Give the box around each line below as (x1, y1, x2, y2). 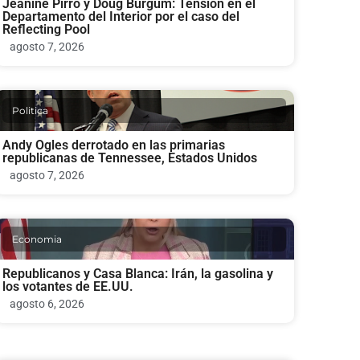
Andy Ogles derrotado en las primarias (2, 137, 225, 153)
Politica (11, 104, 48, 117)
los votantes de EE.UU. (2, 279, 133, 295)
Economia (11, 233, 62, 246)
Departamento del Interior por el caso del (2, 9, 239, 25)
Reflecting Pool (2, 22, 90, 38)
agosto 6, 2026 (9, 297, 84, 311)
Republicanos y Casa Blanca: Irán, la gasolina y (2, 266, 273, 282)
